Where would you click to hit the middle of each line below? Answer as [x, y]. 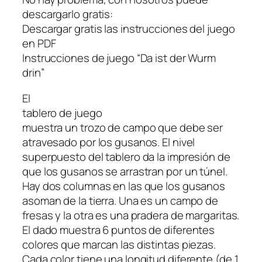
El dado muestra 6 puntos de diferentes [119, 230]
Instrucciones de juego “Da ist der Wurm [119, 58]
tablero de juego [62, 113]
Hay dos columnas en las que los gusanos [124, 186]
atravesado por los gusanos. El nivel [109, 142]
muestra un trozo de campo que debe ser [123, 127]
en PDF [39, 44]
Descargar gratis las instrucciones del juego [129, 29]
